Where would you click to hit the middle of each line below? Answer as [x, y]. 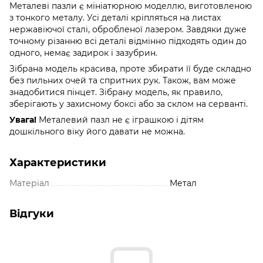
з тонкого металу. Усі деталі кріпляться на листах [115, 17]
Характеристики [58, 162]
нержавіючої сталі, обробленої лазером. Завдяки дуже [128, 29]
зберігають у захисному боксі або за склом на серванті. [129, 104]
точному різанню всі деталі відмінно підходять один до [128, 41]
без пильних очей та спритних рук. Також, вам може [123, 80]
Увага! [23, 119]
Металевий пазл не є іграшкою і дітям [120, 119]
